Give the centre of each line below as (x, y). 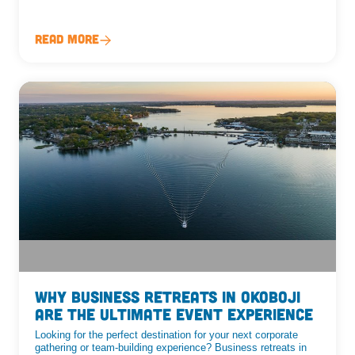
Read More (67, 38)
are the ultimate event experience (174, 313)
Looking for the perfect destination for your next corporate (166, 334)
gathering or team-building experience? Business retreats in (171, 347)
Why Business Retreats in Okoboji (168, 296)
